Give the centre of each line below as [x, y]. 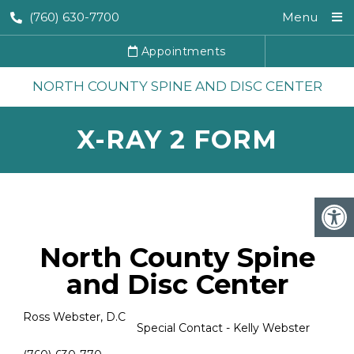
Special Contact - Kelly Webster [171, 328]
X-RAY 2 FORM [177, 139]
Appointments [182, 51]
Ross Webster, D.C [177, 317]
